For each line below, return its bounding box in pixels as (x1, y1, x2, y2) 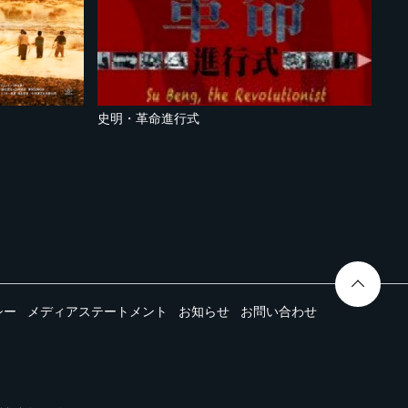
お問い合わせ (240, 304, 317, 320)
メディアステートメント (27, 304, 168, 320)
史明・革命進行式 (97, 111, 199, 127)
